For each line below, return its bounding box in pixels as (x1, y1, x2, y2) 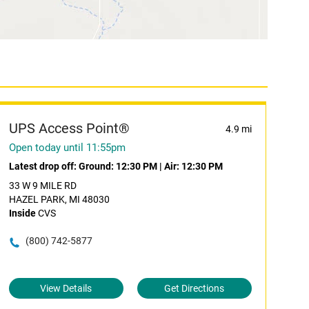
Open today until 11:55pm (8, 141, 126, 154)
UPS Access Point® (8, 120, 130, 137)
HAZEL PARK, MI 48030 (8, 194, 110, 205)
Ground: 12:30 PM (78, 161, 157, 172)
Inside (8, 208, 36, 219)
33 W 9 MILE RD (8, 180, 77, 191)
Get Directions (164, 283, 225, 294)
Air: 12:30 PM (163, 161, 223, 172)
